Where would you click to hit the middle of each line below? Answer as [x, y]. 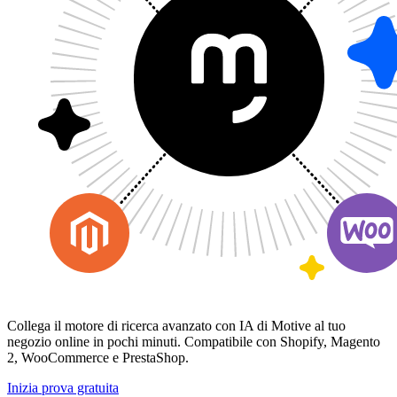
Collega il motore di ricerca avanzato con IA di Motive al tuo [176, 325]
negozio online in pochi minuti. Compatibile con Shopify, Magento [194, 341]
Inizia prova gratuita [63, 387]
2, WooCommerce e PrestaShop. [98, 357]
